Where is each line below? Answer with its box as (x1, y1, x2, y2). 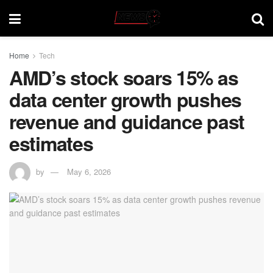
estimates (9, 129, 93, 157)
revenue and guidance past (9, 107, 244, 135)
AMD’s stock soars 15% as (9, 63, 238, 91)
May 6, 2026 (67, 165, 111, 177)
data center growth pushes (9, 85, 241, 113)
